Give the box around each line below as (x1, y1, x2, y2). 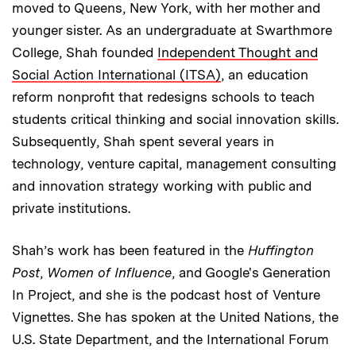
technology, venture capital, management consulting (12, 155, 336, 172)
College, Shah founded (12, 44, 157, 60)
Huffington (248, 242, 314, 258)
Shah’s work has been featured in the (12, 242, 248, 258)
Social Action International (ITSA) (12, 66, 221, 83)
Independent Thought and (157, 44, 318, 60)
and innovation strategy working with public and (12, 177, 311, 194)
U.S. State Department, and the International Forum (12, 331, 329, 347)
